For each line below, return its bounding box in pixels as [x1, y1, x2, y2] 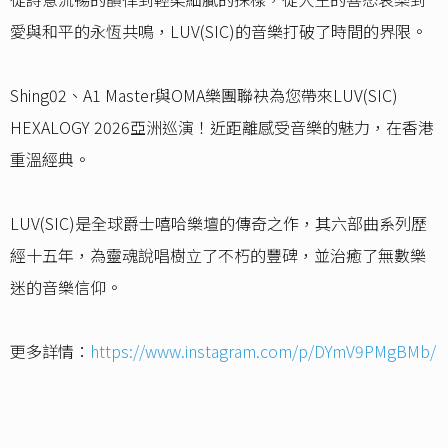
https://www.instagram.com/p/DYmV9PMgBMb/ [90, 339, 436, 364]
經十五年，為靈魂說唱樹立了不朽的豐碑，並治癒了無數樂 [10, 243, 426, 268]
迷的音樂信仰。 [10, 275, 122, 300]
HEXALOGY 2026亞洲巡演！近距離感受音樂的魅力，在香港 [10, 115, 434, 140]
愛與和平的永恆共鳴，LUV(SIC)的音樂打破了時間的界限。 [10, 19, 427, 44]
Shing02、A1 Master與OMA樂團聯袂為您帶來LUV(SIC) [10, 83, 398, 108]
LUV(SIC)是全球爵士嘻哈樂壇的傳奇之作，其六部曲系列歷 [10, 211, 427, 236]
